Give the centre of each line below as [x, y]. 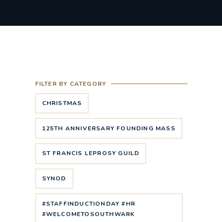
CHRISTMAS [62, 103]
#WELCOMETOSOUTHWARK [88, 214]
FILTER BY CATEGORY [71, 83]
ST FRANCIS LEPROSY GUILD [91, 153]
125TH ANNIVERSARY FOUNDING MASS [109, 128]
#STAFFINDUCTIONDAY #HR [88, 203]
